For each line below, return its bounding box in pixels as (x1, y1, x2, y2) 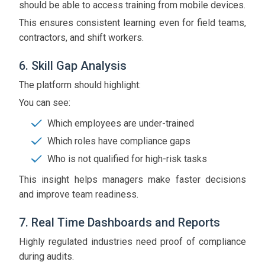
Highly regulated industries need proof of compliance (19, 236, 246, 248)
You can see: (19, 97, 70, 109)
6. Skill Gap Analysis (19, 59, 127, 73)
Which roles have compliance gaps (47, 135, 190, 147)
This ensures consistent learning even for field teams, (19, 17, 246, 29)
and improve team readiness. (19, 189, 138, 201)
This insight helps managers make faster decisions (19, 174, 246, 186)
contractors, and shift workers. (19, 32, 144, 44)
